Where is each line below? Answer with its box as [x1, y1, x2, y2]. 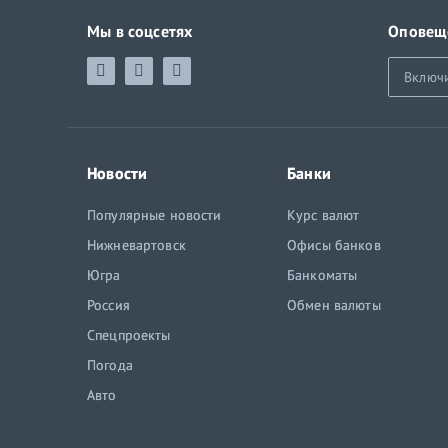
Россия [87, 296, 130, 314]
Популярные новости [87, 206, 222, 224]
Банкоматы [287, 266, 358, 284]
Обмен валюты [287, 296, 381, 314]
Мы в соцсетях [87, 21, 193, 41]
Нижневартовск [87, 236, 186, 254]
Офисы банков [287, 236, 381, 254]
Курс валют [287, 206, 360, 224]
